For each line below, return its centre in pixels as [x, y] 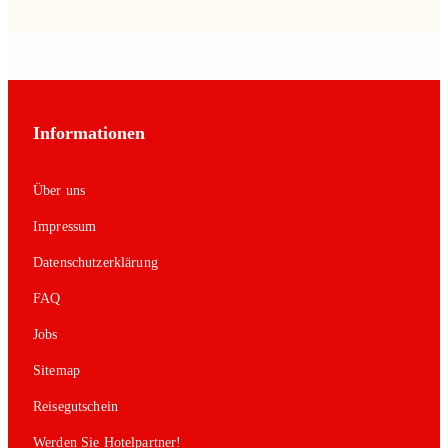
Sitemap [56, 370]
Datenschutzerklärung [95, 262]
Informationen [89, 132]
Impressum [65, 226]
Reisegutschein [75, 406]
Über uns [59, 190]
